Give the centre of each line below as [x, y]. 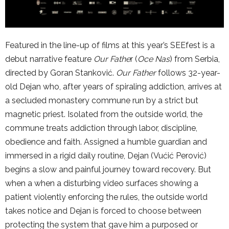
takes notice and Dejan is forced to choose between [103, 211]
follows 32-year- [188, 73]
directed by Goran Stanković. [61, 73]
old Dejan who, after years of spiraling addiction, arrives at [113, 86]
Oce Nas [154, 59]
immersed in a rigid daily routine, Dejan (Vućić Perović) [106, 155]
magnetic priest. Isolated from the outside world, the [104, 114]
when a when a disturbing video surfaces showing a [102, 183]
